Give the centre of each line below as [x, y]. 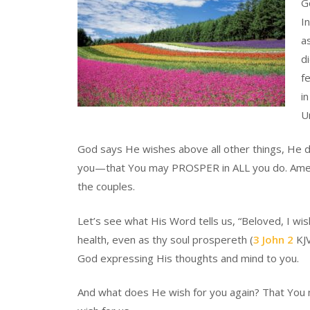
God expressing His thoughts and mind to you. [188, 258]
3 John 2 [273, 239]
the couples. [106, 186]
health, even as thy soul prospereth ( [165, 239]
